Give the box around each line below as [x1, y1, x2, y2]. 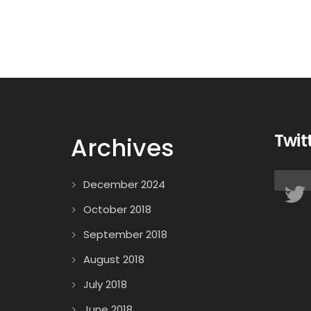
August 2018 [83, 252, 144, 267]
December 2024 [83, 177, 165, 192]
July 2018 [83, 277, 127, 292]
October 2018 [83, 202, 151, 217]
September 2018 [83, 227, 167, 242]
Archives [71, 131, 174, 165]
